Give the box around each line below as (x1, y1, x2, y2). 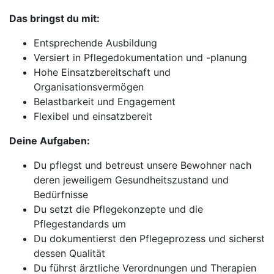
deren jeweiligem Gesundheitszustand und (34, 174, 229, 186)
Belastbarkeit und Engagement (34, 95, 176, 108)
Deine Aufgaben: (9, 135, 90, 147)
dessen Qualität (34, 247, 105, 259)
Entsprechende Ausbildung (34, 37, 157, 49)
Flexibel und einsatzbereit (34, 110, 152, 122)
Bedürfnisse (34, 188, 88, 201)
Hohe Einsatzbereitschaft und (34, 66, 171, 78)
